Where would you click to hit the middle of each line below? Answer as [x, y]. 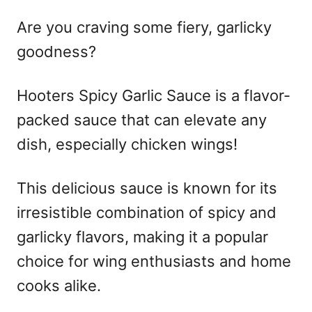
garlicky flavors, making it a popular [142, 236]
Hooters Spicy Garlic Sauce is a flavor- [154, 95]
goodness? [56, 51]
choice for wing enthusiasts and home [154, 261]
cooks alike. [59, 285]
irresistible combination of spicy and [147, 212]
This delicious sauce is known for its [147, 188]
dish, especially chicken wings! [127, 144]
